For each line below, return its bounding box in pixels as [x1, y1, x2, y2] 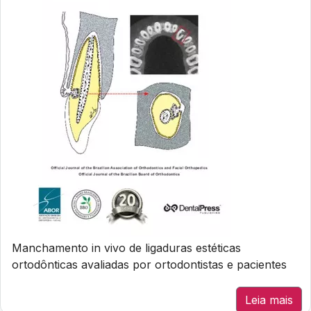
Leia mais [245, 293, 293, 307]
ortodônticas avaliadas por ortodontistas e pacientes [12, 258, 287, 271]
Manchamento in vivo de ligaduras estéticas [12, 241, 241, 255]
